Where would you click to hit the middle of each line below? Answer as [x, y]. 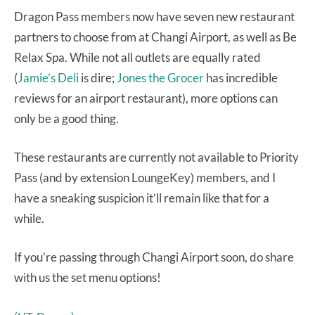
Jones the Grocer [160, 77]
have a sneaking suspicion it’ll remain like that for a [142, 198]
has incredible [241, 77]
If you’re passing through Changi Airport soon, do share [154, 257]
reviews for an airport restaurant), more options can [146, 98]
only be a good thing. [66, 118]
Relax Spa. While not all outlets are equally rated [137, 57]
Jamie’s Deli [48, 77]
